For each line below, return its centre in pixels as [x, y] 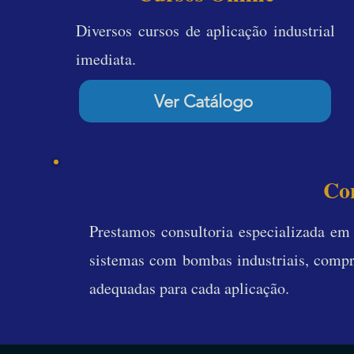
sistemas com [136, 260]
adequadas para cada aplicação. [189, 288]
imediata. [106, 59]
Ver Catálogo [203, 101]
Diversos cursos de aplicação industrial [205, 30]
